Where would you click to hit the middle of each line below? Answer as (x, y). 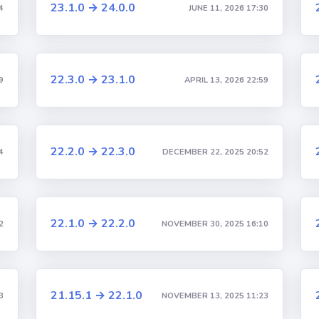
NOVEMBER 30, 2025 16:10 (215, 224)
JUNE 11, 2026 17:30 (228, 8)
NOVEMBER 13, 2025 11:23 (215, 296)
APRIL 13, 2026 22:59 (226, 80)
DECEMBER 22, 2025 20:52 (215, 152)
